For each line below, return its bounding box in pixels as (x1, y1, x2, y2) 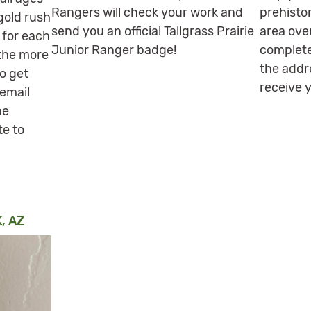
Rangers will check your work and (51, 4, 243, 20)
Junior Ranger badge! (51, 42, 176, 58)
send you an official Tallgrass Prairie (51, 23, 254, 39)
